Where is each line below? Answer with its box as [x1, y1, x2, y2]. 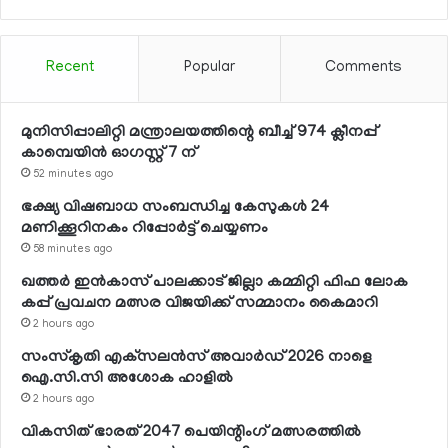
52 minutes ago [33, 168, 113, 181]
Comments [325, 59, 403, 76]
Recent [45, 59, 94, 76]
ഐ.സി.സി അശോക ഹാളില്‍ [21, 369, 233, 388]
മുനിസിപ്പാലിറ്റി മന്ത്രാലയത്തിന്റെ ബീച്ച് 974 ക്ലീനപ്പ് [21, 123, 377, 142]
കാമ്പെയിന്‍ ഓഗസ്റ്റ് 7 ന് [21, 144, 196, 163]
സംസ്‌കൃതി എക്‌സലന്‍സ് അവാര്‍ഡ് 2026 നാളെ [21, 348, 372, 367]
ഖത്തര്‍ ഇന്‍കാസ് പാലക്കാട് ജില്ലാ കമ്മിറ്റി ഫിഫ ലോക [21, 273, 408, 292]
